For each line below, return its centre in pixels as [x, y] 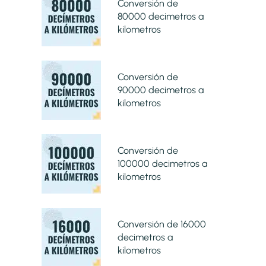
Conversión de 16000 [161, 224]
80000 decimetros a [160, 16]
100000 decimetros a [162, 163]
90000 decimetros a [160, 90]
